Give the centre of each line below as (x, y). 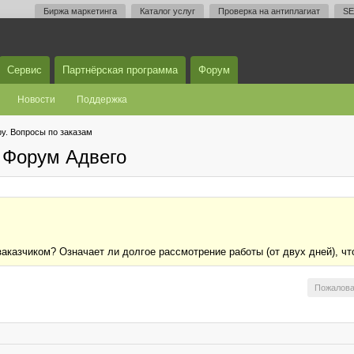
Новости (36, 100)
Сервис (24, 70)
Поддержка (102, 100)
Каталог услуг (168, 11)
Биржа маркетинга (80, 11)
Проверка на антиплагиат (269, 11)
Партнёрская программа (120, 70)
